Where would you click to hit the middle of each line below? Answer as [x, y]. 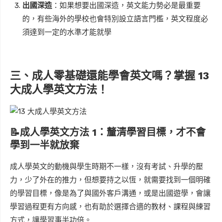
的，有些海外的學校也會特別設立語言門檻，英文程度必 [115, 19]
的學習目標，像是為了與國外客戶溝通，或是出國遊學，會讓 [110, 193]
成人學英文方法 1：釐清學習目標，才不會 [113, 132]
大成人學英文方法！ [59, 89]
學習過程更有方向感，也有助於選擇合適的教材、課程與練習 [110, 206]
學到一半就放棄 [45, 145]
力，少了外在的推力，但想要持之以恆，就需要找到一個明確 [110, 180]
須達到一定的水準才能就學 [67, 32]
